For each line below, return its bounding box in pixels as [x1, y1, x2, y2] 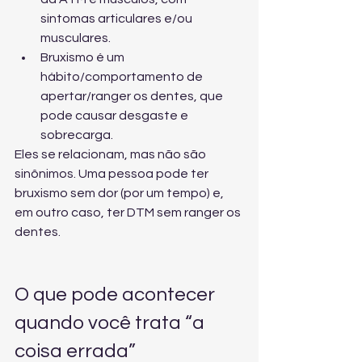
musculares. [40, 32, 111, 44]
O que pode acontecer [15, 284, 219, 305]
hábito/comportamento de [40, 70, 205, 83]
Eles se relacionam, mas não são [15, 148, 208, 161]
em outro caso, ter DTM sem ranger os [15, 206, 243, 219]
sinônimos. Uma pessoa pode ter [15, 167, 211, 180]
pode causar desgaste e [40, 109, 191, 122]
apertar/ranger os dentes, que [40, 90, 225, 103]
